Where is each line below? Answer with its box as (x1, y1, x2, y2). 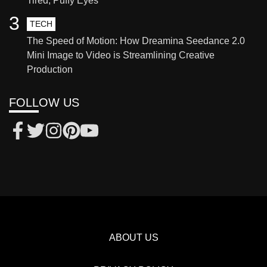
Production (27, 64, 73, 74)
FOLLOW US (9, 95, 79, 109)
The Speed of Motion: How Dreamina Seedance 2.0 (27, 35, 245, 46)
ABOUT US (108, 232, 159, 243)
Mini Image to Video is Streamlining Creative (27, 49, 215, 60)
